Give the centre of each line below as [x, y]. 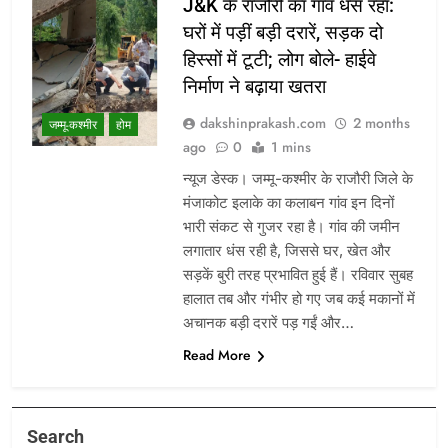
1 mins [290, 147]
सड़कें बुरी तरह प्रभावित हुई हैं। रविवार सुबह [297, 275]
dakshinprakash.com [262, 123]
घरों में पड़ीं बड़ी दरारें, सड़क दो [282, 33]
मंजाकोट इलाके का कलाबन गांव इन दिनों [288, 203]
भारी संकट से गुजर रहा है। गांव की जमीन [291, 227]
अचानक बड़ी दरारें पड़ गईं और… [268, 323]
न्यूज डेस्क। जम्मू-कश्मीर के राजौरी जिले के [297, 179]
